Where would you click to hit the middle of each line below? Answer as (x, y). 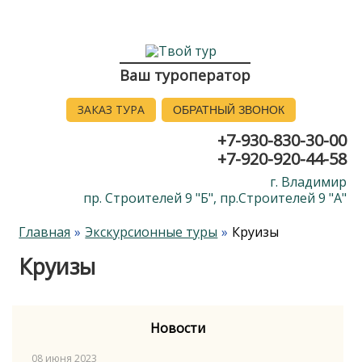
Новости (177, 328)
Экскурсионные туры (152, 232)
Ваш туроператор (185, 75)
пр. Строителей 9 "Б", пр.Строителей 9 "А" (215, 198)
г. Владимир (308, 182)
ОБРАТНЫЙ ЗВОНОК (229, 109)
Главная (45, 232)
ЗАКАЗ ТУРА (111, 109)
